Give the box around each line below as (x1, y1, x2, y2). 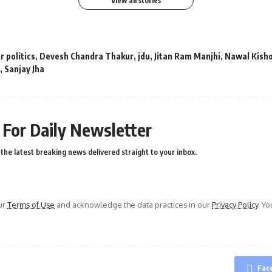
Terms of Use (7, 200, 55, 210)
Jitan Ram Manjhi (154, 51, 220, 62)
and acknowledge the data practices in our (55, 200, 212, 210)
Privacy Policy (212, 200, 258, 210)
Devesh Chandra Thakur (39, 51, 134, 62)
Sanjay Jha (4, 64, 44, 75)
